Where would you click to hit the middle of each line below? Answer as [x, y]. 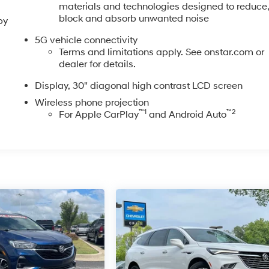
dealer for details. [98, 64]
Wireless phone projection [92, 102]
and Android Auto [187, 114]
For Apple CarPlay [99, 114]
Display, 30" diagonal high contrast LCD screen [139, 86]
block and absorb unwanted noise [134, 18]
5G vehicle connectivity [86, 40]
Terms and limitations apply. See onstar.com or [162, 52]
